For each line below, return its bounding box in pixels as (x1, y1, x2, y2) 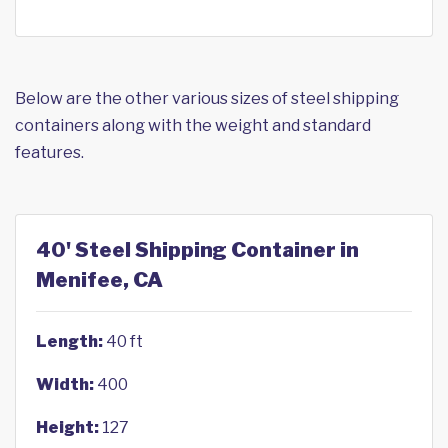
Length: (36, 332, 103, 351)
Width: (36, 375, 94, 394)
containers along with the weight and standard (15, 116, 371, 135)
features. (15, 143, 84, 162)
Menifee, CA (36, 268, 163, 292)
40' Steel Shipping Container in (36, 238, 359, 262)
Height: (36, 418, 99, 437)
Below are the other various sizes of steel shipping (15, 89, 399, 108)
